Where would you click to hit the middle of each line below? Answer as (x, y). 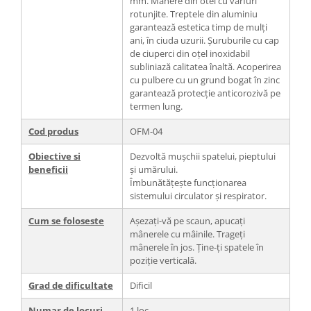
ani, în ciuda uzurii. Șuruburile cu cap (204, 40)
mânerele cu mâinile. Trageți (187, 234)
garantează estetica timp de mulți (199, 27)
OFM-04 (146, 131)
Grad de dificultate (71, 285)
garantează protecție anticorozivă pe (205, 93)
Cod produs (53, 131)
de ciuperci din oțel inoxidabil (190, 53)
